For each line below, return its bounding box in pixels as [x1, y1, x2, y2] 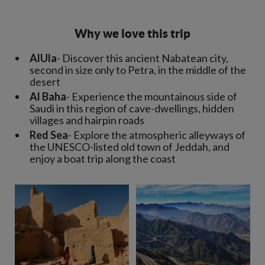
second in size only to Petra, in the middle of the [30, 63, 246, 76]
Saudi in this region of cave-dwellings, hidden [30, 102, 234, 115]
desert [30, 75, 60, 88]
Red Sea [30, 128, 68, 141]
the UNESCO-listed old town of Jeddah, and [30, 140, 230, 153]
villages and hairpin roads [30, 114, 144, 127]
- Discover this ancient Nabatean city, [57, 51, 228, 64]
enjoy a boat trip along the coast [30, 152, 176, 165]
